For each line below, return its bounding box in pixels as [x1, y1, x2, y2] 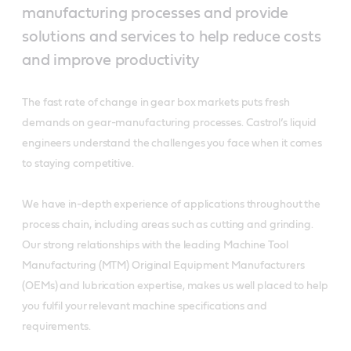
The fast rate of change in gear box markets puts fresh [22, 96, 290, 108]
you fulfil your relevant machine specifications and [22, 300, 267, 312]
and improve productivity [22, 52, 201, 68]
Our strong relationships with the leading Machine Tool [22, 239, 288, 251]
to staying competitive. [22, 157, 134, 169]
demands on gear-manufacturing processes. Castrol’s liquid [22, 117, 317, 128]
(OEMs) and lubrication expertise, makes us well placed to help [22, 280, 328, 291]
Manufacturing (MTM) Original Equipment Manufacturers [22, 259, 305, 271]
